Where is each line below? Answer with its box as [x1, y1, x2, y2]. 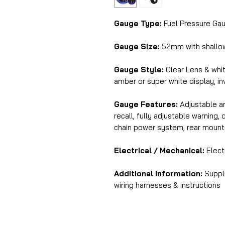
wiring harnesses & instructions [114, 180, 220, 190]
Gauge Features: [114, 99, 178, 109]
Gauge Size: [114, 42, 160, 51]
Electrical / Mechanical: [114, 146, 204, 155]
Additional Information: [114, 169, 202, 178]
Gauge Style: [114, 65, 166, 74]
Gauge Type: [114, 19, 162, 28]
